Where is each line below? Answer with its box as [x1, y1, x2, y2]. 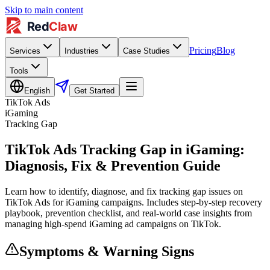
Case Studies [123, 46, 170, 55]
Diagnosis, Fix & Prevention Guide [5, 157, 221, 174]
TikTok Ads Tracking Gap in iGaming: [5, 141, 245, 157]
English [24, 86, 50, 95]
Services [10, 46, 40, 55]
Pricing [189, 45, 216, 55]
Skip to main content [5, 5, 83, 15]
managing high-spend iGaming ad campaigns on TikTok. [5, 218, 221, 229]
